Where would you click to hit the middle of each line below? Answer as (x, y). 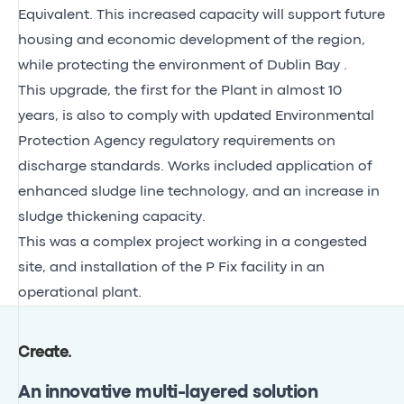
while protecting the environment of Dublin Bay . (183, 65)
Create (43, 353)
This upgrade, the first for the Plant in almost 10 (180, 91)
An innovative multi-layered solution (168, 392)
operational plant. (80, 293)
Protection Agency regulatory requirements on (177, 141)
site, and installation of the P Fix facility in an (171, 267)
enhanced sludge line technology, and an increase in (199, 192)
